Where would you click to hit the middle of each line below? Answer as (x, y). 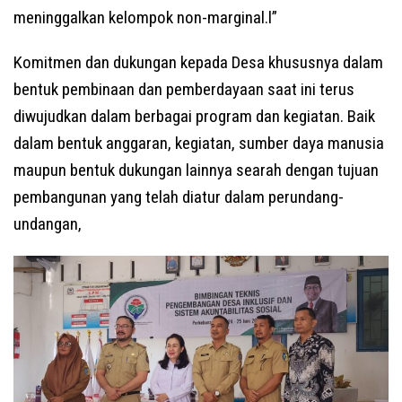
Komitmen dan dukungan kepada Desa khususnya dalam (198, 62)
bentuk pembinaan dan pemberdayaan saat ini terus (184, 89)
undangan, (48, 223)
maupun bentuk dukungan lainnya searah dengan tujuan (196, 170)
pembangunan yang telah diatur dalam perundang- (179, 197)
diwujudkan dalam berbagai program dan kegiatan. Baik (194, 116)
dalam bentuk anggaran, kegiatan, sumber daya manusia (199, 143)
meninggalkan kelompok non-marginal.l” (145, 17)
